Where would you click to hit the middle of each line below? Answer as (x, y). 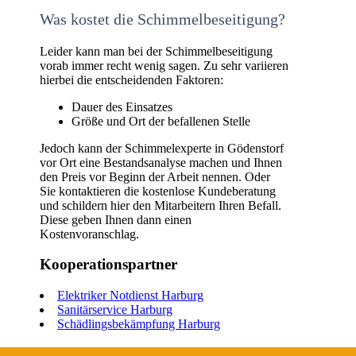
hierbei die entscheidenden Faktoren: (132, 79)
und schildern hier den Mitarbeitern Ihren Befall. (161, 205)
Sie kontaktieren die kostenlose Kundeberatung (158, 191)
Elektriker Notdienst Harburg (130, 296)
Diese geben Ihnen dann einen (116, 219)
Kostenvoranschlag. (89, 234)
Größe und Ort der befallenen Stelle (161, 121)
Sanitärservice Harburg (115, 310)
